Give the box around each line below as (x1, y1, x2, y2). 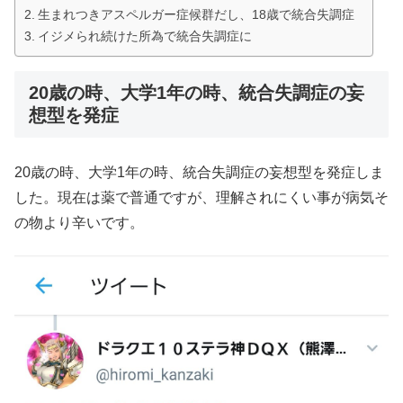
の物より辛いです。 (14, 214, 144, 230)
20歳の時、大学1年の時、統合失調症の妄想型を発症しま (14, 164, 384, 180)
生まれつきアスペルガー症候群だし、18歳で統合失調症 (37, 6, 354, 22)
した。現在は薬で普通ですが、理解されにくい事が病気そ (14, 189, 389, 205)
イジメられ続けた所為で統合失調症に (37, 28, 252, 43)
